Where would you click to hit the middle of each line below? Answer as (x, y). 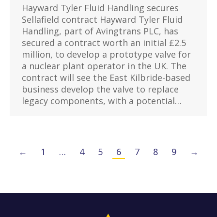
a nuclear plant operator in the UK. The (104, 66)
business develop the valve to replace (100, 89)
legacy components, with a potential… (102, 101)
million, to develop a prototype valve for (106, 54)
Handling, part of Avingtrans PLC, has (100, 31)
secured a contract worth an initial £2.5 (104, 43)
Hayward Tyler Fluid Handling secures (100, 8)
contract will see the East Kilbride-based (106, 78)
